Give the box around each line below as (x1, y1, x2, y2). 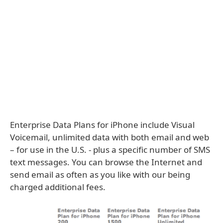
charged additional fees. (10, 181, 106, 193)
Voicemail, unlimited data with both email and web (10, 131, 209, 143)
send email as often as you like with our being (10, 169, 190, 180)
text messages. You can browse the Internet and (10, 156, 202, 168)
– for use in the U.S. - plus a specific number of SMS (10, 144, 210, 155)
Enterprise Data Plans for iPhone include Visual (10, 119, 195, 130)
